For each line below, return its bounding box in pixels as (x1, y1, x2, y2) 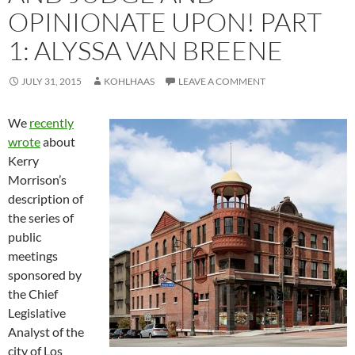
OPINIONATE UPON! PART (8, 6, 322, 39)
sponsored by (8, 267, 82, 283)
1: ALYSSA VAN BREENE (8, 34, 283, 67)
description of (8, 191, 83, 207)
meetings (8, 248, 58, 264)
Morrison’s (8, 172, 67, 188)
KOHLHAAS (104, 75, 155, 88)
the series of (8, 210, 74, 226)
